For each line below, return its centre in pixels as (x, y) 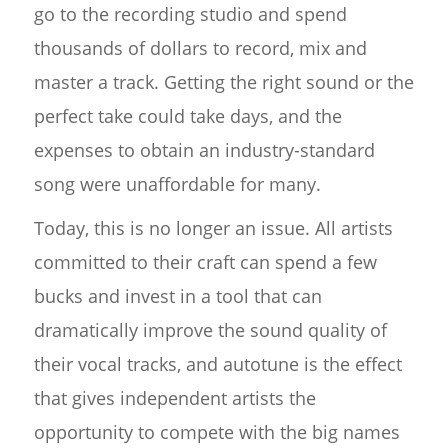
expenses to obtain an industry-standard (204, 150)
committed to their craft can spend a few (205, 262)
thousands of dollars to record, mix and (200, 48)
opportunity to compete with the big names (216, 432)
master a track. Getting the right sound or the (223, 82)
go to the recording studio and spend (190, 14)
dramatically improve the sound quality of (210, 330)
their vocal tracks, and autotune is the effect (217, 364)
